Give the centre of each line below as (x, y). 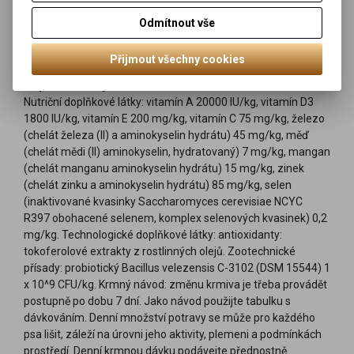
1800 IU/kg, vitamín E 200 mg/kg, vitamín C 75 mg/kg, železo (174, 118)
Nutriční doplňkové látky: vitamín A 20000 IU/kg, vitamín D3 (169, 102)
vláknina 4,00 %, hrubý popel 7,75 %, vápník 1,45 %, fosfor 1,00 (177, 41)
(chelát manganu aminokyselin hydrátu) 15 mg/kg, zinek (164, 168)
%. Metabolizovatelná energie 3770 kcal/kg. (132, 57)
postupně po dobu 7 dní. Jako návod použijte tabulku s (157, 301)
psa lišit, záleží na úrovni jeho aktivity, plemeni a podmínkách (173, 334)
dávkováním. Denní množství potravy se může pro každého (169, 317)
